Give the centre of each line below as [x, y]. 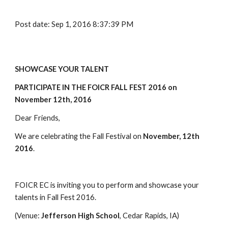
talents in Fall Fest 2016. [56, 197]
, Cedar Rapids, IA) [150, 216]
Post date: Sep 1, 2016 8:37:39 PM [74, 24]
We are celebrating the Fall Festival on [79, 136]
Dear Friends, [38, 118]
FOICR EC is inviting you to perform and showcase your [107, 185]
